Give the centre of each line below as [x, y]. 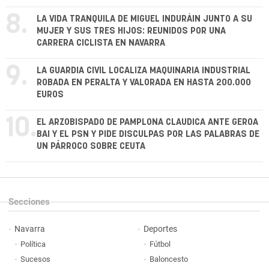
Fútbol [160, 244]
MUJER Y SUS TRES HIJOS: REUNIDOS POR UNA [131, 31]
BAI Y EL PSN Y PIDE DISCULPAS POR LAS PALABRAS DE [148, 134]
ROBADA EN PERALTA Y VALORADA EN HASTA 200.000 [144, 83]
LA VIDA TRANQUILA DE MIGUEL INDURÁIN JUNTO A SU [144, 19]
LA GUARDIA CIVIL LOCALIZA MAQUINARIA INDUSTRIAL [144, 71]
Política [33, 244]
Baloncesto [168, 259]
